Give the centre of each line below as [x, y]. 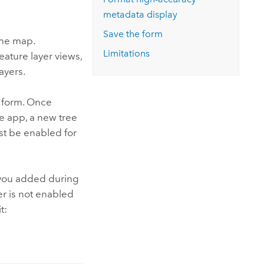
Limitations [127, 53]
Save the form [133, 34]
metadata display [141, 15]
